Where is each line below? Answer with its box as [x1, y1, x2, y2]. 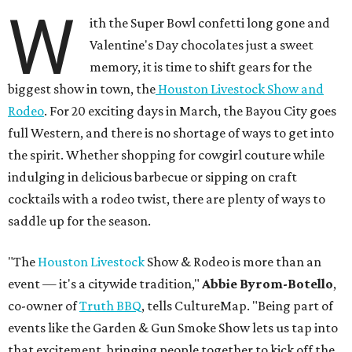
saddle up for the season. [8, 213, 151, 229]
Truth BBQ [79, 298, 141, 314]
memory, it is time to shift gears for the [90, 59, 313, 75]
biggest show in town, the [8, 81, 156, 97]
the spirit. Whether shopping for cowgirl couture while [8, 147, 324, 163]
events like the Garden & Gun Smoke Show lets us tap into [8, 320, 338, 336]
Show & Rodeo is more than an [145, 254, 321, 270]
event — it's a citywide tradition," [8, 276, 202, 292]
